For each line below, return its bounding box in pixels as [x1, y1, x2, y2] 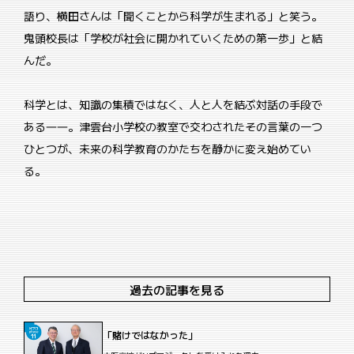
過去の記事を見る [130, 281, 224, 298]
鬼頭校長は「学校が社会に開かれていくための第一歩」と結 [24, 30, 322, 46]
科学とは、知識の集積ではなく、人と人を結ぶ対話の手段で [24, 96, 322, 112]
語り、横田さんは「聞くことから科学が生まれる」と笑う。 [24, 8, 322, 24]
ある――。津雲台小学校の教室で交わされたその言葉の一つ [24, 119, 322, 134]
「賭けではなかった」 [103, 327, 198, 341]
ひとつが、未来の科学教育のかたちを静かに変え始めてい [24, 141, 311, 156]
